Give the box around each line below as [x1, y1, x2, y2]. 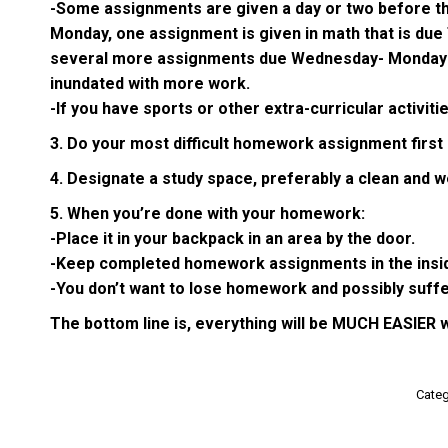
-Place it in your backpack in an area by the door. [50, 229, 415, 249]
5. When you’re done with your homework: [50, 204, 365, 224]
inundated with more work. [50, 74, 250, 94]
